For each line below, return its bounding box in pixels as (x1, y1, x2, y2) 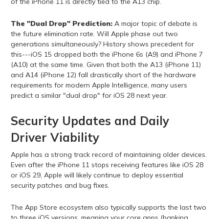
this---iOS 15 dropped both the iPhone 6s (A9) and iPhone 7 (10, 49, 203, 59)
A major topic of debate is (112, 19, 197, 28)
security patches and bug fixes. (10, 180, 109, 190)
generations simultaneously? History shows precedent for (10, 39, 194, 48)
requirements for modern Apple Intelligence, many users (10, 80, 187, 89)
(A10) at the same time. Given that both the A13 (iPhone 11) (10, 60, 201, 69)
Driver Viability (10, 130, 99, 145)
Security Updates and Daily (10, 113, 169, 128)
